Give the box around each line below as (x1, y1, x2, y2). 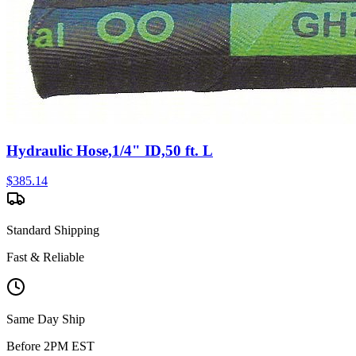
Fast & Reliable (6, 250, 84, 265)
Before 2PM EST (6, 339, 95, 354)
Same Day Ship (6, 312, 85, 327)
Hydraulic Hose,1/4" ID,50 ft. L (6, 141, 213, 159)
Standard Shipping (6, 223, 99, 238)
